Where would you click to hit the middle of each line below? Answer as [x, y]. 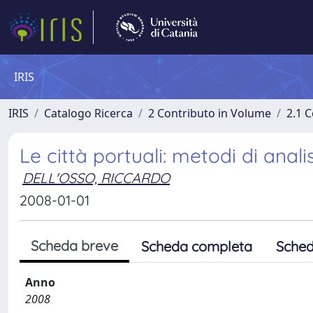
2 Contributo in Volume [210, 113]
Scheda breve [74, 246]
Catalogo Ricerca [88, 113]
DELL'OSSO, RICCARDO [96, 178]
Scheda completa [197, 246]
